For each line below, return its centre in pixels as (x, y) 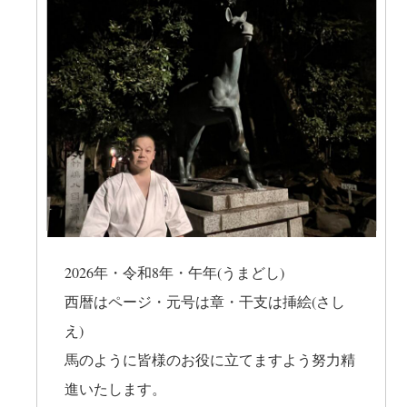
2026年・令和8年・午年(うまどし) (174, 273)
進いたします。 (115, 389)
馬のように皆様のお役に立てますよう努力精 (209, 360)
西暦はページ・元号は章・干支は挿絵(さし (204, 302)
